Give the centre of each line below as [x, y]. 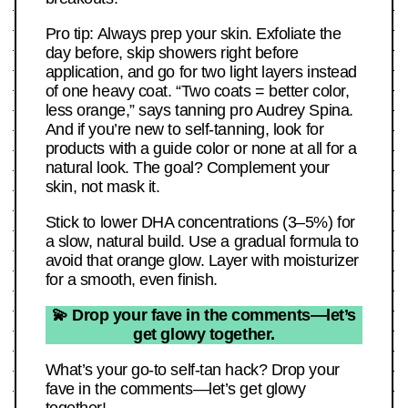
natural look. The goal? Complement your [188, 168]
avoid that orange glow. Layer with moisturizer [202, 261]
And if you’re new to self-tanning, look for [184, 130]
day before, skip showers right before [172, 53]
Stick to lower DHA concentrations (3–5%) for [200, 223]
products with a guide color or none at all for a [201, 149]
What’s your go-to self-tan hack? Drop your [192, 370]
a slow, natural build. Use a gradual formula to [202, 242]
